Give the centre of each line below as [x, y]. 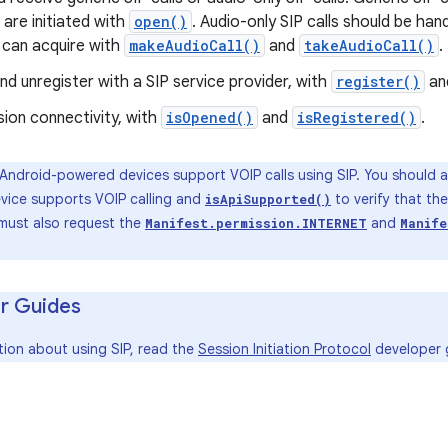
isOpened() [209, 117]
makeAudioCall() [194, 45]
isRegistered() [356, 117]
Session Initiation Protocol [284, 349]
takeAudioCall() [369, 45]
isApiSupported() [268, 199]
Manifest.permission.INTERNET [256, 223]
